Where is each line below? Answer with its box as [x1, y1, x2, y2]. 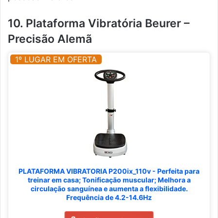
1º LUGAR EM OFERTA [15, 54, 97, 65]
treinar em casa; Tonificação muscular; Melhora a [27, 176, 191, 184]
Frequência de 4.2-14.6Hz [66, 193, 152, 202]
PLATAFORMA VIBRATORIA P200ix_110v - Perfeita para [18, 167, 200, 176]
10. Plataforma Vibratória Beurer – [8, 16, 190, 30]
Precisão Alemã [8, 32, 92, 46]
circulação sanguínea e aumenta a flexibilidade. [30, 184, 188, 193]
